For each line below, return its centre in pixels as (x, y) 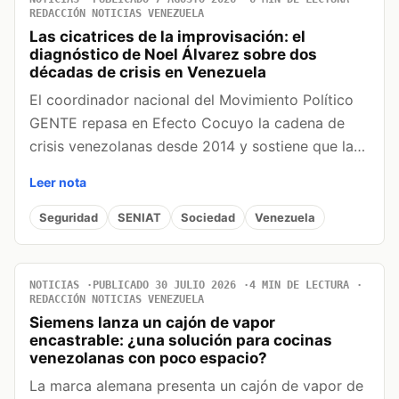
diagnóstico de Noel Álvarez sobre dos (173, 55)
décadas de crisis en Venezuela (148, 73)
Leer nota (58, 183)
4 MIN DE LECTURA (299, 285)
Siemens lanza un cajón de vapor (152, 323)
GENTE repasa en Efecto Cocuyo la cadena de (187, 123)
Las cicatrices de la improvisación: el (167, 37)
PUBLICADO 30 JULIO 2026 (164, 285)
